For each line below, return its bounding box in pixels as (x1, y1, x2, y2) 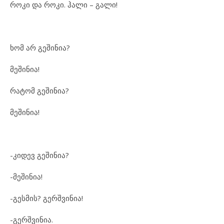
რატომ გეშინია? (10, 85, 69, 95)
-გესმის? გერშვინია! (10, 192, 83, 203)
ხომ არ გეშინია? (10, 42, 70, 52)
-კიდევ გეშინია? (10, 149, 69, 160)
